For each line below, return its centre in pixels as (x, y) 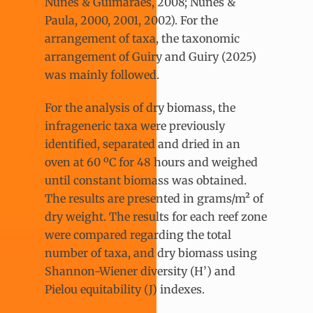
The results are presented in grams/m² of (154, 199)
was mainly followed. (102, 75)
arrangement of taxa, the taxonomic (142, 39)
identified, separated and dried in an (143, 144)
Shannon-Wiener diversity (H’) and (140, 271)
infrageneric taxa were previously (135, 126)
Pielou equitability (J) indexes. (125, 290)
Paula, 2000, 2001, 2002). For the (131, 21)
